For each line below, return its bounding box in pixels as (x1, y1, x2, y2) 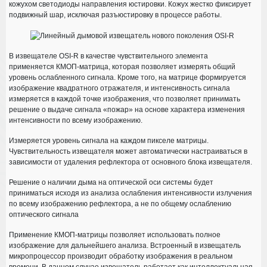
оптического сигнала (9, 210, 79, 219)
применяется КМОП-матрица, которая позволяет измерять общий (9, 62, 235, 71)
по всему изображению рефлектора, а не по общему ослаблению (9, 199, 231, 208)
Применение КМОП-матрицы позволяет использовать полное (9, 230, 221, 239)
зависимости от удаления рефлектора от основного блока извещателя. (9, 157, 252, 166)
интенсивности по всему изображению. (9, 116, 142, 125)
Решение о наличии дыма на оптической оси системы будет (9, 178, 213, 187)
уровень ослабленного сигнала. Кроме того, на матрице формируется (9, 73, 246, 82)
